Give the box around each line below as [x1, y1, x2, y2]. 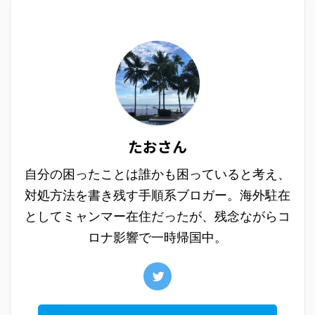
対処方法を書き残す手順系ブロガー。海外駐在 [25, 187, 290, 202]
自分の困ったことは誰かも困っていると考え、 [25, 166, 290, 181]
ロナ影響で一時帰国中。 [88, 229, 227, 245]
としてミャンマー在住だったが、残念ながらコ [25, 208, 290, 224]
